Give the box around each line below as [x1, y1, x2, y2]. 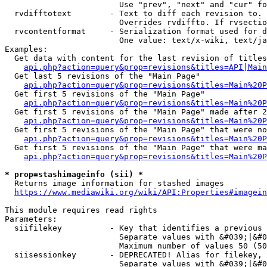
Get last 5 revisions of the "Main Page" [5, 72, 200, 80]
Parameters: [5, 215, 57, 223]
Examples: [5, 45, 48, 54]
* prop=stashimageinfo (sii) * [5, 170, 143, 179]
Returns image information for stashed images [5, 179, 224, 188]
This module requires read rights [5, 206, 157, 215]
